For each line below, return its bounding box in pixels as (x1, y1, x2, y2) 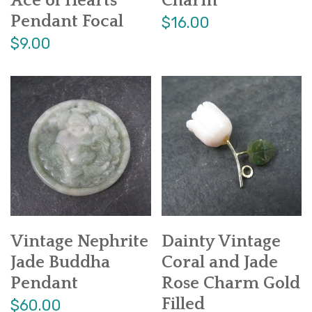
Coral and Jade (161, 253, 278, 273)
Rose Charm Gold (161, 274, 300, 294)
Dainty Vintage (161, 232, 281, 252)
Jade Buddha (10, 253, 110, 273)
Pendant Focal (10, 11, 123, 31)
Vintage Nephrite (10, 232, 148, 252)
